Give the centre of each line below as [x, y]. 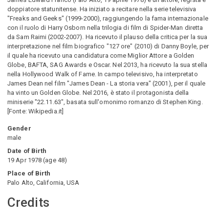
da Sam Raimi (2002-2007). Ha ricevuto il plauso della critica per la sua [108, 37]
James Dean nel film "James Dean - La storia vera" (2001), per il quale [107, 83]
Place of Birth [29, 173]
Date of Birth [27, 151]
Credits [28, 202]
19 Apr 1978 [25, 160]
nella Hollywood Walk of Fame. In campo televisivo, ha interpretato [103, 74]
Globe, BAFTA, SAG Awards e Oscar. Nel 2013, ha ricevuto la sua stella [107, 65]
